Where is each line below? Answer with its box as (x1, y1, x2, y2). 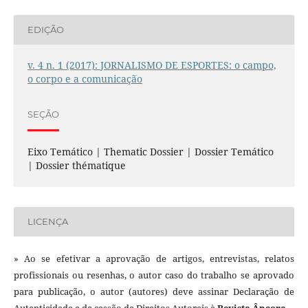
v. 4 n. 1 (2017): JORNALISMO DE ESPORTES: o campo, (27, 58, 276, 71)
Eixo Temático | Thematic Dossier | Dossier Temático (27, 144, 274, 158)
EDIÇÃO (27, 24, 64, 36)
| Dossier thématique (27, 158, 126, 172)
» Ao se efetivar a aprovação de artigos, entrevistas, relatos (13, 252, 295, 265)
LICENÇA (27, 216, 68, 228)
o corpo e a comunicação (27, 71, 142, 85)
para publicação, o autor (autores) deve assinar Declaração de (13, 285, 295, 298)
